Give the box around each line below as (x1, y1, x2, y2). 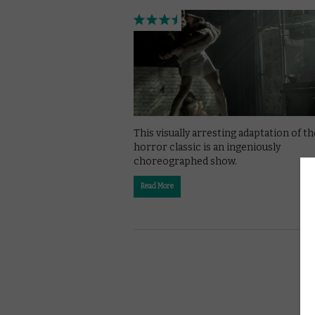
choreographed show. (134, 155, 237, 168)
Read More (141, 182, 174, 191)
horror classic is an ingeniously (134, 141, 281, 154)
